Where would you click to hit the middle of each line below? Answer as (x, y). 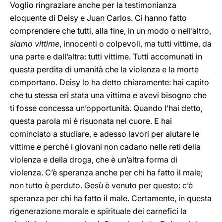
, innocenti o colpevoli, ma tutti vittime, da (136, 44)
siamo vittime (35, 44)
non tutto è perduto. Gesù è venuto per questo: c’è (101, 185)
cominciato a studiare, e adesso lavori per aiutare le (105, 134)
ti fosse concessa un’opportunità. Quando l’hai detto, (106, 108)
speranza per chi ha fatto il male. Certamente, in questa (111, 198)
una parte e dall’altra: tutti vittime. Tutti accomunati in (106, 56)
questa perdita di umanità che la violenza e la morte (104, 69)
